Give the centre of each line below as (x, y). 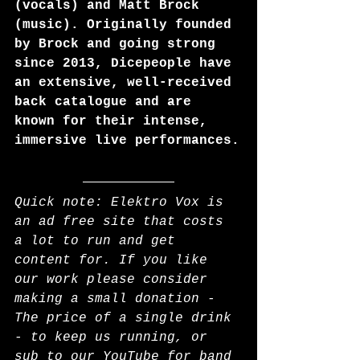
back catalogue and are (107, 102)
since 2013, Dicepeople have (127, 63)
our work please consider (115, 280)
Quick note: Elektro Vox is (123, 202)
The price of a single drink (127, 318)
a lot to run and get (99, 241)
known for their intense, (115, 121)
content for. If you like (115, 260)
